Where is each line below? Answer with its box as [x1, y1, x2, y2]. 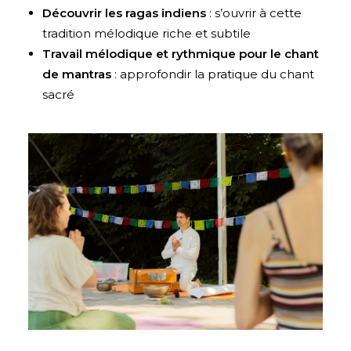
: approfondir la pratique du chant [111, 66, 314, 81]
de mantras [42, 66, 111, 81]
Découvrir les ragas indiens [42, 5, 206, 20]
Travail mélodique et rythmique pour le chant [42, 45, 319, 61]
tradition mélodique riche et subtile [42, 25, 251, 41]
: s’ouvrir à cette [206, 5, 302, 20]
